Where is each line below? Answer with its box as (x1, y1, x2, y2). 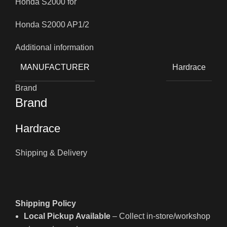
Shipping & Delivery (15, 148, 87, 158)
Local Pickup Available (24, 212, 110, 221)
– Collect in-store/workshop (110, 212, 210, 221)
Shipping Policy (15, 199, 76, 208)
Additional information (15, 43, 94, 52)
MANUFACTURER (20, 63, 90, 72)
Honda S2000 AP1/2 (15, 20, 89, 29)
